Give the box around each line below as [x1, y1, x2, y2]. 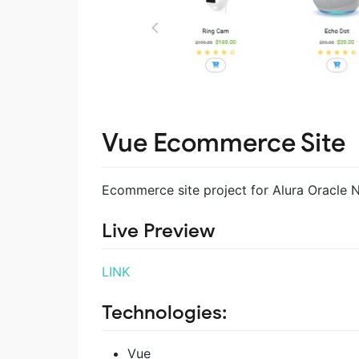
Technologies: [102, 301, 227, 325]
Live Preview [102, 219, 215, 244]
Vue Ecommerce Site [102, 127, 345, 159]
